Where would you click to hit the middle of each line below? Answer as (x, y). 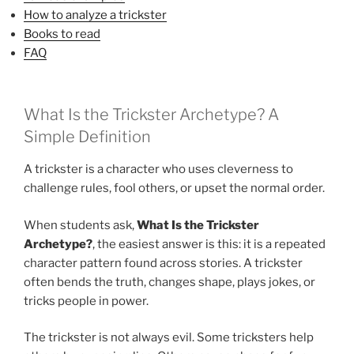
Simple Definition (87, 137)
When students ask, (80, 225)
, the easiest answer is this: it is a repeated (209, 244)
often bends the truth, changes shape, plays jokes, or (169, 282)
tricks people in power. (86, 301)
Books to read (62, 34)
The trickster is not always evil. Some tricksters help (169, 338)
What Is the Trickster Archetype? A (151, 115)
